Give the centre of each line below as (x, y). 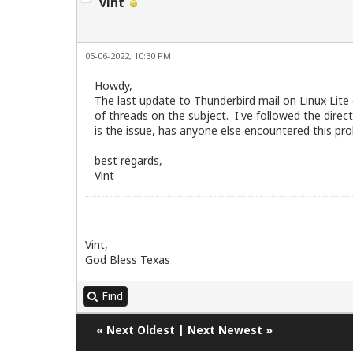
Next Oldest (141, 330)
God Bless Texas (128, 260)
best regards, (128, 161)
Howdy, (113, 86)
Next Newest (225, 330)
